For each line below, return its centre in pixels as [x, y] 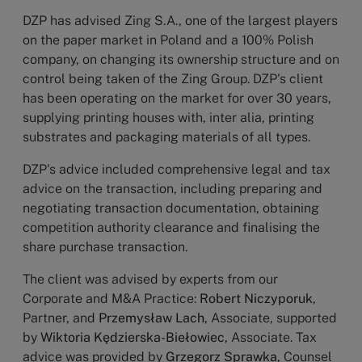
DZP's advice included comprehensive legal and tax [177, 169]
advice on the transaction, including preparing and [173, 189]
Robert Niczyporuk [256, 299]
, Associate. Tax [271, 337]
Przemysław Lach [152, 318]
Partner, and [61, 318]
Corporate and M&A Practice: [111, 299]
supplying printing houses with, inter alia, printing [168, 118]
